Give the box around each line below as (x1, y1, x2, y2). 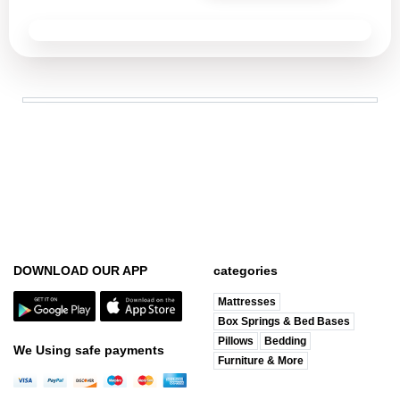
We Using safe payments (13, 342, 164, 357)
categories (213, 263, 278, 278)
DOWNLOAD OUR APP (13, 263, 147, 278)
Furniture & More (218, 354, 304, 367)
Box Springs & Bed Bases (218, 315, 350, 328)
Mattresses (218, 296, 276, 308)
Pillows (218, 335, 254, 347)
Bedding (264, 335, 306, 347)
